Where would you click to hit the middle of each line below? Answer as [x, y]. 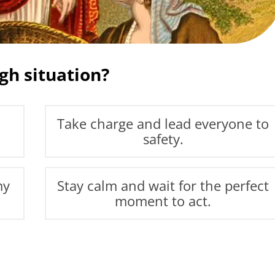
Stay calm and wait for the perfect [163, 185]
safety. [163, 139]
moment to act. [163, 201]
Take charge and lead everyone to [163, 123]
